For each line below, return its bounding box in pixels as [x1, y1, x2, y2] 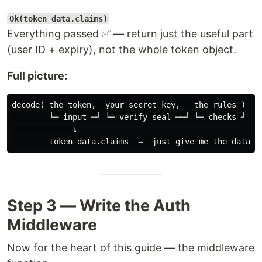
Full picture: [7, 70, 67, 82]
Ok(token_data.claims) [9, 14, 108, 23]
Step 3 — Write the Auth [7, 196, 191, 215]
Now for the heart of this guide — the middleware [7, 242, 254, 254]
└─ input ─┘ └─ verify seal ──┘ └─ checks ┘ [12, 112, 246, 122]
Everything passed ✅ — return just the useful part [7, 27, 253, 40]
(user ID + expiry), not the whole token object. [7, 43, 236, 56]
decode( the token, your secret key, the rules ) [12, 100, 246, 109]
